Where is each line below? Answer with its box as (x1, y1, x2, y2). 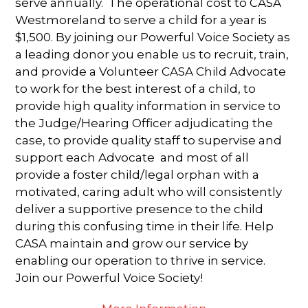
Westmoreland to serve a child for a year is (15, 12, 267, 27)
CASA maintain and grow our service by (15, 236, 249, 250)
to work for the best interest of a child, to (15, 81, 256, 96)
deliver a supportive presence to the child (15, 201, 264, 216)
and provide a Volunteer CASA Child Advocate (15, 64, 287, 78)
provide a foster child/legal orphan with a (15, 167, 260, 181)
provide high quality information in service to (15, 98, 281, 113)
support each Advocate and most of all (15, 150, 250, 164)
